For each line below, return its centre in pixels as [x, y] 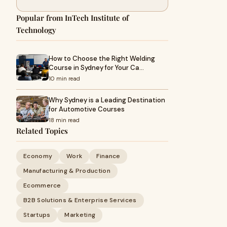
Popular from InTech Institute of [72, 18]
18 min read [64, 120]
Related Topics [42, 131]
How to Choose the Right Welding [102, 59]
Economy [38, 156]
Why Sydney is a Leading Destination [107, 100]
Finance [108, 156]
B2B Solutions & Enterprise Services [80, 200]
